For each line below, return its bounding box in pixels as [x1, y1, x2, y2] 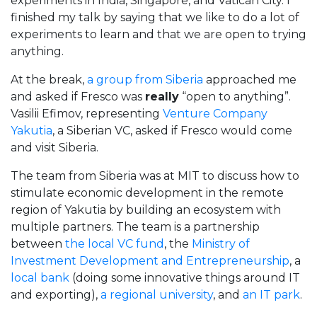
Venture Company [163, 106, 267, 120]
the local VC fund [65, 236, 164, 250]
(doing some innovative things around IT [72, 270, 300, 284]
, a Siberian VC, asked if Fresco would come [52, 123, 292, 137]
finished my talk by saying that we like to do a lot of [11, 10, 299, 24]
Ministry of [192, 236, 250, 250]
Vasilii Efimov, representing [11, 106, 163, 120]
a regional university [100, 287, 213, 301]
